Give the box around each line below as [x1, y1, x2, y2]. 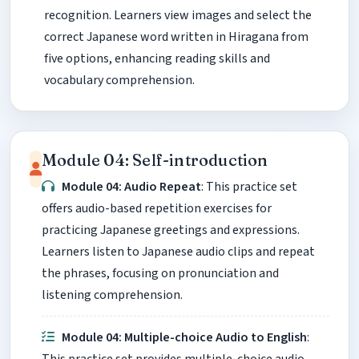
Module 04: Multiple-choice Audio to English [62, 329, 308, 347]
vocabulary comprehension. [44, 71, 195, 89]
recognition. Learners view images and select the [44, 6, 312, 24]
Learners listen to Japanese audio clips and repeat [42, 242, 315, 260]
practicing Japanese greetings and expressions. [42, 220, 300, 239]
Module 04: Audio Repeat [62, 177, 202, 196]
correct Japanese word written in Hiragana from [44, 27, 309, 46]
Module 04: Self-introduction [42, 149, 268, 170]
